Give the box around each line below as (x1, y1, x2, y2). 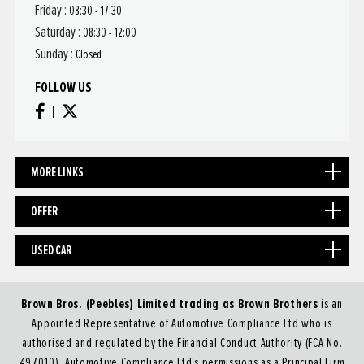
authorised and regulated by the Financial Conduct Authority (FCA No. (21, 336, 343, 350)
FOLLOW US (34, 78, 92, 97)
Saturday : (34, 25, 83, 41)
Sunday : (34, 47, 76, 63)
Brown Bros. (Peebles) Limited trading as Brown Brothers (21, 296, 318, 313)
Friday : (34, 3, 69, 19)
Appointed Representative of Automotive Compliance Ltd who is (32, 317, 332, 331)
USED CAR (30, 243, 71, 258)
